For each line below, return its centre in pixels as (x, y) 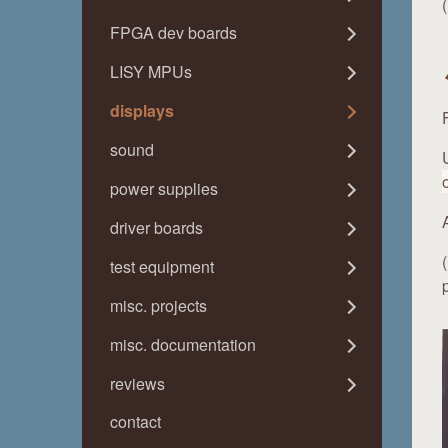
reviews (137, 383)
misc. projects (158, 305)
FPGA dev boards (173, 32)
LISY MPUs (151, 71)
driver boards (156, 227)
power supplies (164, 188)
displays (142, 110)
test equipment (162, 266)
